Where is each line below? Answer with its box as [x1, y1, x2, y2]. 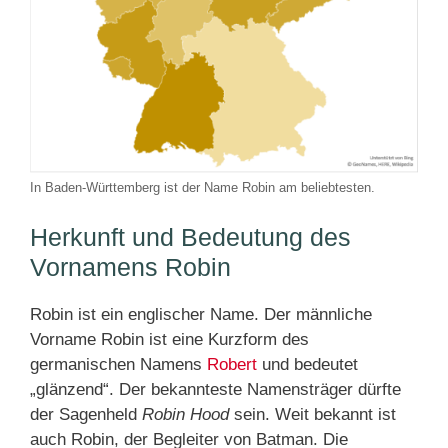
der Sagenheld [30, 405, 142, 425]
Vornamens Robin [30, 253, 231, 282]
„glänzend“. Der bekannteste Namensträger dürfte [30, 380, 401, 400]
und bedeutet [257, 355, 358, 375]
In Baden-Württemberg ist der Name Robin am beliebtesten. [30, 179, 375, 195]
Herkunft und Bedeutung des [30, 223, 351, 252]
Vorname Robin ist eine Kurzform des [30, 330, 309, 350]
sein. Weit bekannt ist [229, 405, 396, 425]
